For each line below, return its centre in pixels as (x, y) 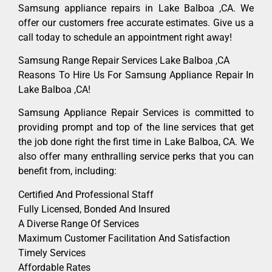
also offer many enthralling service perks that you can (136, 157)
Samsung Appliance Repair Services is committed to (136, 113)
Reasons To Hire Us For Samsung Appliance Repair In (136, 75)
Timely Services (52, 253)
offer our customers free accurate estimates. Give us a (136, 22)
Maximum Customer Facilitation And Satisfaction (124, 238)
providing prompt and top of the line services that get (136, 127)
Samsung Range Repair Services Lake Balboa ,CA (124, 61)
